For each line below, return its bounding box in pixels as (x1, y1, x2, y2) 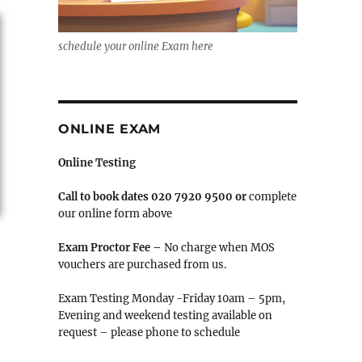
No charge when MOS (161, 241, 275, 255)
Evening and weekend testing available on (57, 309, 272, 323)
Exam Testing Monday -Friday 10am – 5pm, (57, 292, 285, 306)
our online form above (57, 207, 172, 221)
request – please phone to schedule (57, 326, 240, 340)
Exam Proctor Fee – (57, 241, 162, 255)
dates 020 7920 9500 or (118, 190, 249, 204)
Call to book (57, 190, 119, 204)
